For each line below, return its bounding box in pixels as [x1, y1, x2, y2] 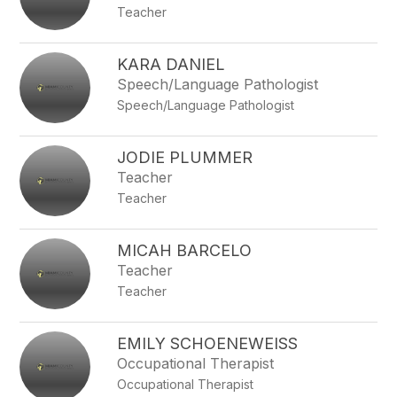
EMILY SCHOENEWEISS [117, 334, 299, 353]
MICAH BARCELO [117, 241, 253, 260]
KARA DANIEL [117, 55, 226, 74]
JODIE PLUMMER [117, 148, 253, 167]
